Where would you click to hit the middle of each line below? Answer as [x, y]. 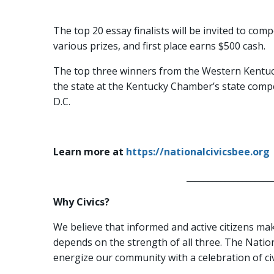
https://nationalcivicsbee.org [198, 152]
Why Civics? [81, 202]
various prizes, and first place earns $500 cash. [159, 46]
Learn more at [90, 152]
